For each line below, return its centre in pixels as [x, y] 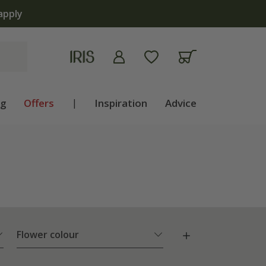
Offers [39, 103]
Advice [180, 103]
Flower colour [48, 235]
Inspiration [121, 103]
